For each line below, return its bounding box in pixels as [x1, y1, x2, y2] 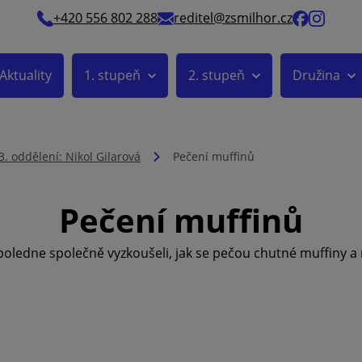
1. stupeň [83, 66, 141, 84]
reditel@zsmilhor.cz [174, 9, 293, 27]
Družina [292, 66, 340, 84]
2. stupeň [187, 66, 245, 84]
